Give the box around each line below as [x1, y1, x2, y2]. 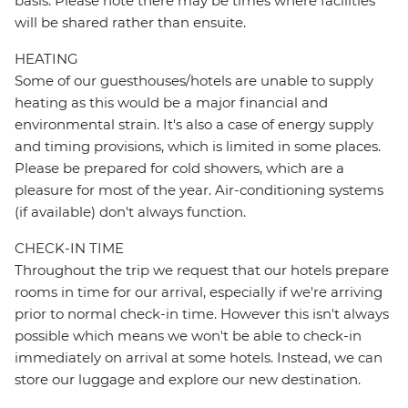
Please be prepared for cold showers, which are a [15, 159, 344, 178]
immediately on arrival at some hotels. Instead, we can [15, 349, 382, 367]
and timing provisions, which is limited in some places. [15, 138, 381, 156]
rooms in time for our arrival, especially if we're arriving [15, 283, 382, 301]
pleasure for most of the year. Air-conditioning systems [15, 181, 383, 199]
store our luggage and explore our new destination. [15, 371, 361, 389]
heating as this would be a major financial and [15, 94, 328, 112]
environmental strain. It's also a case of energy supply [15, 116, 373, 134]
